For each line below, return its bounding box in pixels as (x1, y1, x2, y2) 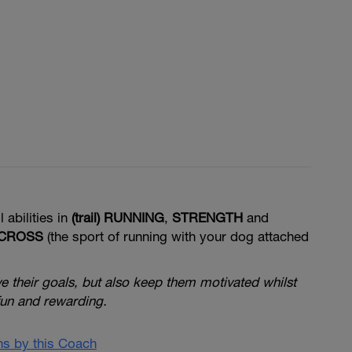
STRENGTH (172, 210, 243, 225)
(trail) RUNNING (71, 210, 164, 225)
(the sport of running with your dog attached (43, 229, 309, 244)
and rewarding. (17, 293, 107, 309)
